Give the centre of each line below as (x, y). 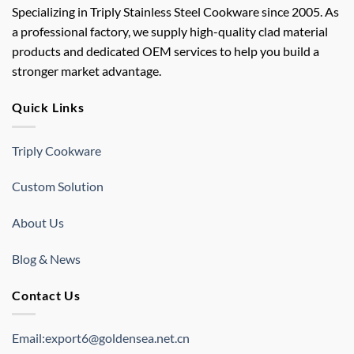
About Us (38, 223)
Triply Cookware (56, 150)
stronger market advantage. (87, 71)
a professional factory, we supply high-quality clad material (170, 32)
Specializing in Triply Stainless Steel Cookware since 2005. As (175, 12)
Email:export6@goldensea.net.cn (101, 338)
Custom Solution (58, 186)
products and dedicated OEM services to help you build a (166, 51)
